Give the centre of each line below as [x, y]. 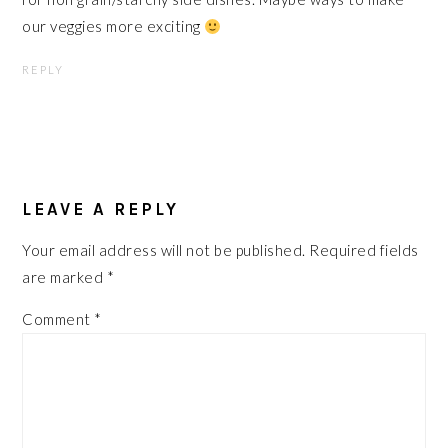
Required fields [364, 250]
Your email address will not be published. [164, 250]
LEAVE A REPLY [101, 209]
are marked [64, 277]
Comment [58, 319]
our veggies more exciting [113, 26]
